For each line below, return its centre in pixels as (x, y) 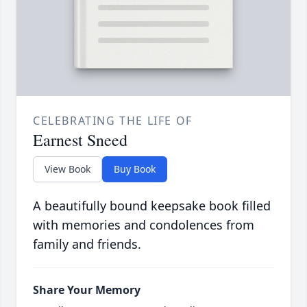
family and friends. (87, 244)
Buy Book (135, 169)
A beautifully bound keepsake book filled (152, 206)
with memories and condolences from (144, 225)
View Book (67, 169)
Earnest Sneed (80, 140)
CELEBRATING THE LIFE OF (113, 121)
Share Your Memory (87, 290)
